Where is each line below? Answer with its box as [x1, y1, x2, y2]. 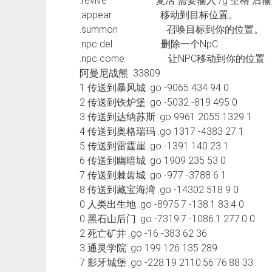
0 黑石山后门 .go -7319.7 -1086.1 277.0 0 [79, 212, 260, 225]
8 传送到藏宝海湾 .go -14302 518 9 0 [79, 183, 243, 195]
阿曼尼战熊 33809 [79, 67, 160, 79]
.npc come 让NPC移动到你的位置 [79, 52, 265, 64]
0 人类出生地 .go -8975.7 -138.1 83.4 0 [79, 198, 249, 210]
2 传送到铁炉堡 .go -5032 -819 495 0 [79, 96, 242, 108]
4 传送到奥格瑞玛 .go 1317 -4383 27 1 [79, 125, 249, 137]
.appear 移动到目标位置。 [79, 8, 238, 21]
